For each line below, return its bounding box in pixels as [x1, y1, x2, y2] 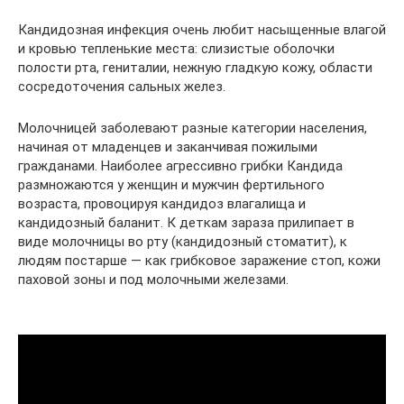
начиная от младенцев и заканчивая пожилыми [18, 138, 317, 155]
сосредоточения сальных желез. [18, 78, 225, 95]
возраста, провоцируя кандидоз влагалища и [18, 195, 306, 212]
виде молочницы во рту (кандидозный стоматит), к [18, 233, 347, 250]
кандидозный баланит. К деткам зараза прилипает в [18, 214, 354, 231]
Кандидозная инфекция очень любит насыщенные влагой [18, 21, 386, 38]
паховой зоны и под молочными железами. [18, 271, 289, 288]
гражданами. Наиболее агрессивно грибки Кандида [18, 157, 343, 174]
